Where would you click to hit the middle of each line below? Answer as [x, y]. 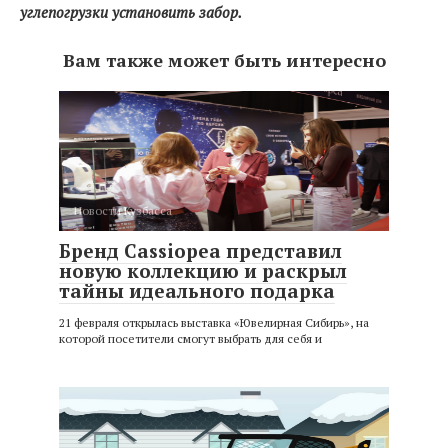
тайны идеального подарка [197, 290]
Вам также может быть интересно [224, 60]
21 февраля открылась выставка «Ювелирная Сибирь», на [214, 322]
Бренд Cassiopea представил [200, 250]
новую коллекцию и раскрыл [203, 270]
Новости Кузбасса [123, 210]
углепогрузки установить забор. [132, 12]
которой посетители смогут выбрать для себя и [190, 338]
